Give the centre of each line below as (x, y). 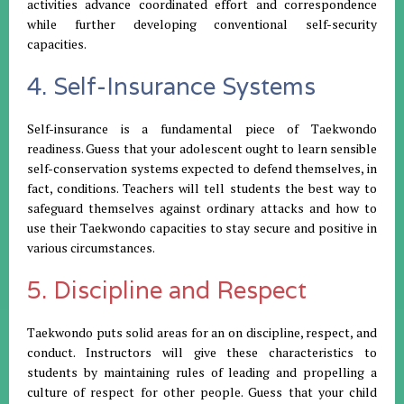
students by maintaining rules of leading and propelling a (202, 372)
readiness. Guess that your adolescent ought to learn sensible (202, 149)
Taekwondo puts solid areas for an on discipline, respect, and (202, 333)
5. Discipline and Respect (167, 290)
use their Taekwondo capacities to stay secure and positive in (202, 228)
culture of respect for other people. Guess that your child (202, 392)
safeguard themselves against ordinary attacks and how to (202, 208)
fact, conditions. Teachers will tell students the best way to (202, 188)
